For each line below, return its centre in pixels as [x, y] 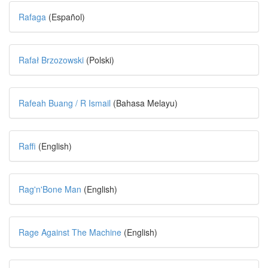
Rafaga [33, 17]
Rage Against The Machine [70, 232]
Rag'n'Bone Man [50, 189]
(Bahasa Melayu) [144, 103]
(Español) [67, 17]
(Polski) [99, 60]
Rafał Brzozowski [51, 60]
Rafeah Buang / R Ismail [65, 103]
